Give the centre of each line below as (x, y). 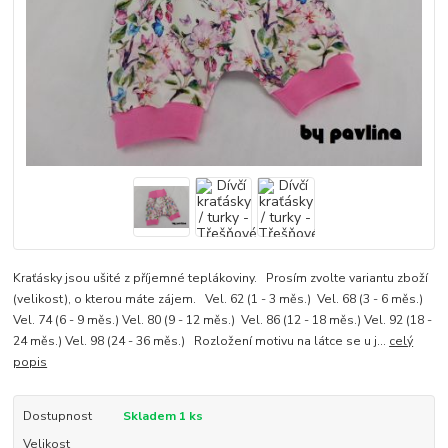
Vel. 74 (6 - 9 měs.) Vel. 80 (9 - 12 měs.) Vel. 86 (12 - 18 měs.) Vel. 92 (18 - (223, 319)
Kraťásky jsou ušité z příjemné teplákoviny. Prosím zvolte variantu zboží (221, 277)
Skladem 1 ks (162, 415)
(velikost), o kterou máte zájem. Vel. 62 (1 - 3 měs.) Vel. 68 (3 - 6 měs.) (218, 298)
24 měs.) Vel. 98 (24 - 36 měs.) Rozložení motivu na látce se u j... (201, 340)
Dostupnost (57, 415)
